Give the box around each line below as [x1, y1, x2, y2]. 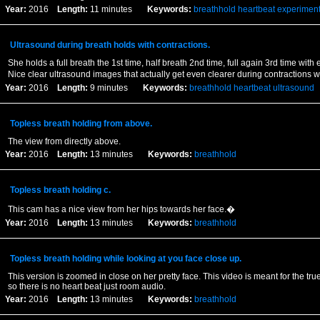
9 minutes [87, 83, 143, 93]
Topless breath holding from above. [9, 119, 152, 129]
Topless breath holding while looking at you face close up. [9, 254, 241, 264]
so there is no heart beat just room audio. [7, 281, 166, 291]
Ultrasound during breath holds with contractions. [9, 40, 210, 50]
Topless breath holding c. [9, 185, 111, 195]
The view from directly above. [7, 136, 121, 146]
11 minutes [87, 4, 147, 14]
